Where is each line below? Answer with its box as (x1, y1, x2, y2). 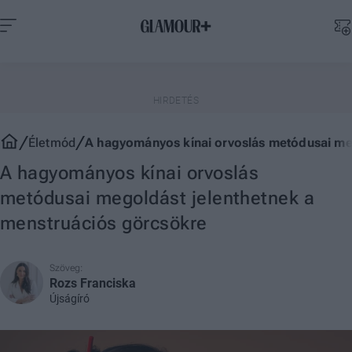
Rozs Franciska (49, 276, 136, 291)
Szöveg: (49, 262, 82, 273)
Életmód (28, 135, 76, 150)
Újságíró (49, 292, 90, 305)
